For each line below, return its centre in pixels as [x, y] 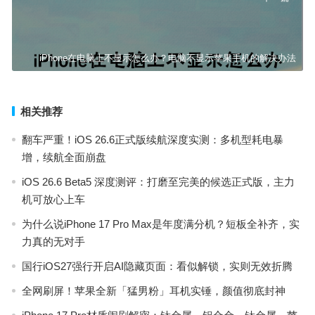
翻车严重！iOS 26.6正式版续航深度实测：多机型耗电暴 [152, 140]
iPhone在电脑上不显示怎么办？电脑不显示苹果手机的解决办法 [168, 58]
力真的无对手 [53, 242]
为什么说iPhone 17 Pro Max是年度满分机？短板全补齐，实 [160, 224]
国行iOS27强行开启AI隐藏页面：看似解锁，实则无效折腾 [157, 266]
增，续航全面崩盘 [64, 157]
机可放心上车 [53, 199]
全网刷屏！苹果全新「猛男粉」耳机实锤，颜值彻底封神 [153, 291]
